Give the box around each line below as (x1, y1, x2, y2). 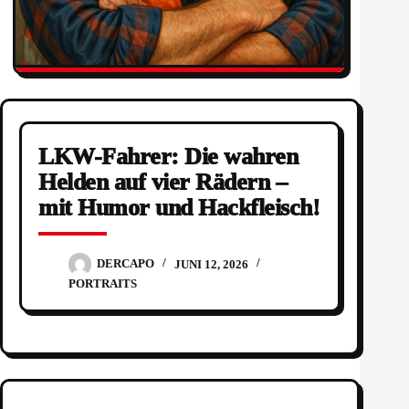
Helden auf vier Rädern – (38, 169, 287, 196)
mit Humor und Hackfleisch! (38, 194, 320, 222)
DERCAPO (97, 257, 154, 271)
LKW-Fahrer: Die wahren (38, 143, 298, 171)
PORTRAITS (68, 277, 137, 291)
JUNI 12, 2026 (174, 257, 248, 271)
